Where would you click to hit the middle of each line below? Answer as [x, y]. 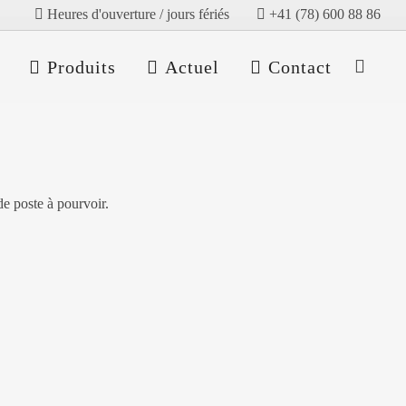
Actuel [192, 67]
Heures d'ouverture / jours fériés [138, 14]
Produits [82, 67]
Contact [300, 67]
